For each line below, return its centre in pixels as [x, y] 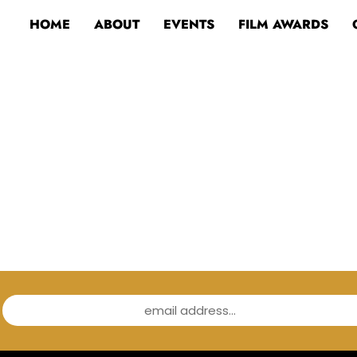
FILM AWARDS [283, 24]
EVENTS [188, 24]
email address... [192, 311]
